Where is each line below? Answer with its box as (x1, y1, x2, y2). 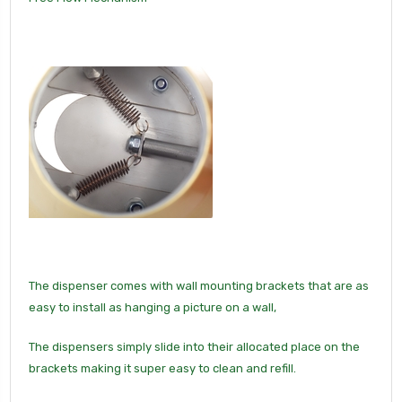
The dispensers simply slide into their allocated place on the (29, 339, 360, 354)
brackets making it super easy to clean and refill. (29, 361, 296, 375)
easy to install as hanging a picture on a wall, (29, 300, 279, 314)
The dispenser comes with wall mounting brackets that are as (29, 278, 369, 293)
